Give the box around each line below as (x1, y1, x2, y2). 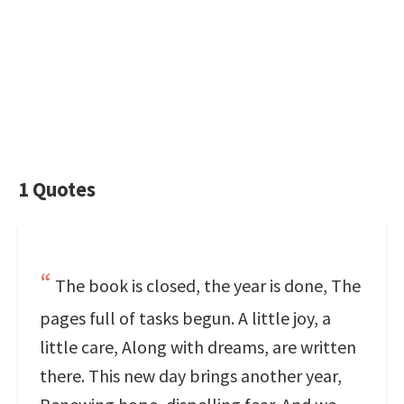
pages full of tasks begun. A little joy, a (40, 307, 331, 329)
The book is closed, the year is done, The (55, 274, 361, 297)
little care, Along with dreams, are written (40, 335, 356, 358)
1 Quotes (18, 177, 96, 202)
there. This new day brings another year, (40, 364, 342, 387)
